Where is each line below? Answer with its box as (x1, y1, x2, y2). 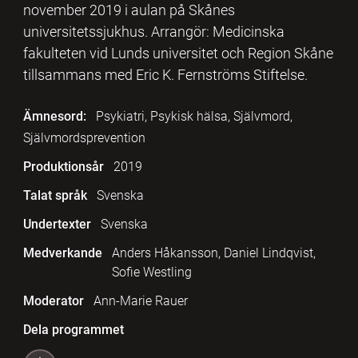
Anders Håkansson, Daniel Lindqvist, (111, 245, 316, 261)
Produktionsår (22, 158, 104, 174)
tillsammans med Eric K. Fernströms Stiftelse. (22, 66, 308, 83)
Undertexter (22, 216, 91, 232)
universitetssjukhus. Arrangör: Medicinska (22, 22, 284, 40)
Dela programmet (22, 321, 124, 337)
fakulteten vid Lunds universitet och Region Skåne (22, 44, 333, 62)
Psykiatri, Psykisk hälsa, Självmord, (95, 108, 292, 124)
